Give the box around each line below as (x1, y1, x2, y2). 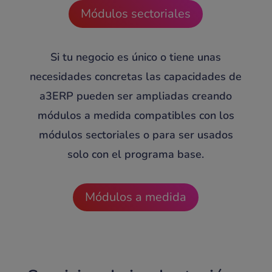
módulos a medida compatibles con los (37, 108, 234, 123)
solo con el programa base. (67, 147, 205, 162)
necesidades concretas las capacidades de (30, 69, 242, 84)
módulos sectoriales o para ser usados (38, 127, 233, 143)
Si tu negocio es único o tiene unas (50, 50, 222, 65)
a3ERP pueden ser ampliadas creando (39, 89, 233, 104)
